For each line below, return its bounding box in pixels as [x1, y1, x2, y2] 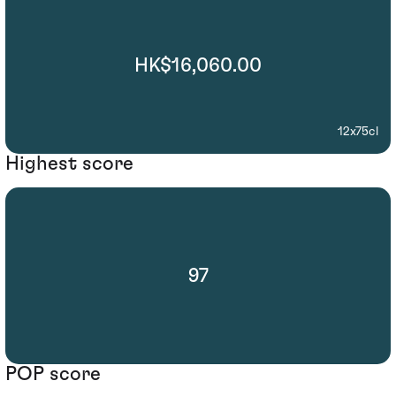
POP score [5, 364, 101, 385]
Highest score [5, 153, 133, 173]
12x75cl [338, 125, 378, 138]
